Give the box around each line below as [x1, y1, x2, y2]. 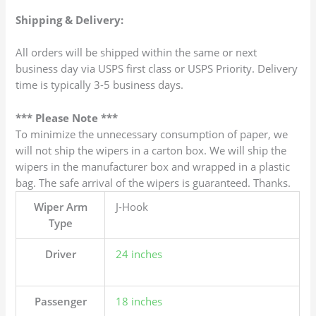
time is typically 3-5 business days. [16, 78, 184, 92]
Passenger [34, 293, 87, 308]
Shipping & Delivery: [16, 12, 124, 27]
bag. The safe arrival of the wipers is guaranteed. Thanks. [16, 175, 291, 190]
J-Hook [116, 199, 149, 214]
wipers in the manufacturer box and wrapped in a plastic [16, 159, 291, 174]
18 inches [116, 293, 163, 308]
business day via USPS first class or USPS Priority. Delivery [16, 61, 298, 76]
